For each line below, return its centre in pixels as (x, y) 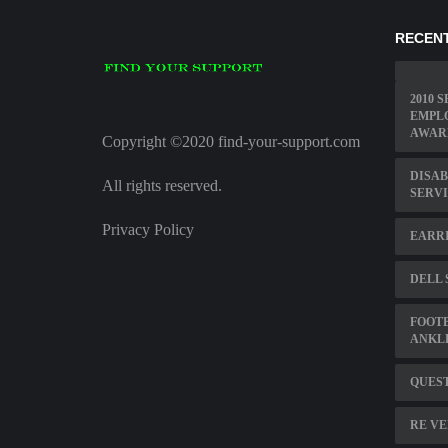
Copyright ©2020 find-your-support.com (231, 142)
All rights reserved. (162, 186)
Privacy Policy (148, 230)
